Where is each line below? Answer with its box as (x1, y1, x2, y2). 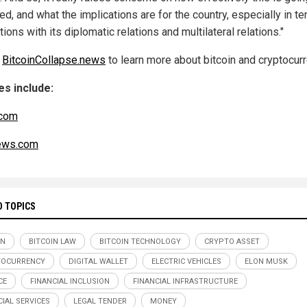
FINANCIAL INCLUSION (30, 276, 110, 286)
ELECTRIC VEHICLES (151, 256, 221, 266)
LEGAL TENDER (73, 296, 127, 306)
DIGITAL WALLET (69, 256, 128, 266)
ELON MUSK (245, 256, 288, 266)
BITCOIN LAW (29, 236, 76, 246)
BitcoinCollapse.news (2, 53, 106, 66)
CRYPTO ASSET (204, 236, 260, 246)
